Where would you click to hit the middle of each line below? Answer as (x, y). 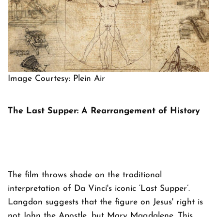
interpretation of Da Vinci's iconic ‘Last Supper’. (99, 188)
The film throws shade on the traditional (85, 175)
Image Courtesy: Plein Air (56, 78)
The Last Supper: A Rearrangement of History (104, 111)
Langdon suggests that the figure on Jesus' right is (105, 202)
